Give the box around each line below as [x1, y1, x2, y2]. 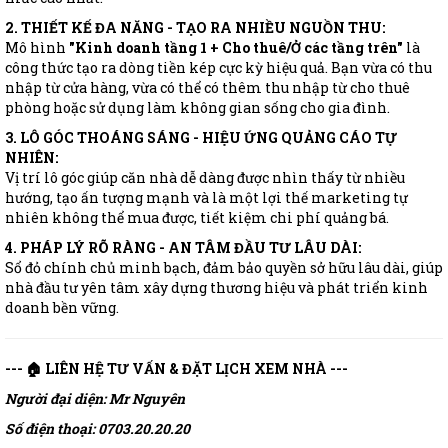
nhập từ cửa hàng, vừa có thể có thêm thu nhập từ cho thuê [5, 78, 410, 98]
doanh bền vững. [5, 298, 119, 318]
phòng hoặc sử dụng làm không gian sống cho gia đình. [5, 98, 390, 118]
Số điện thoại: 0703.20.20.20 [5, 419, 190, 439]
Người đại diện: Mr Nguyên [5, 389, 185, 409]
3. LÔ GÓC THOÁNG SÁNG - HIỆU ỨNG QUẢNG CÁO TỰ [5, 128, 397, 148]
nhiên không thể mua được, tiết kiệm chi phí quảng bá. [5, 208, 389, 228]
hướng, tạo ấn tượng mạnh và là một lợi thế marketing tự [5, 188, 408, 208]
